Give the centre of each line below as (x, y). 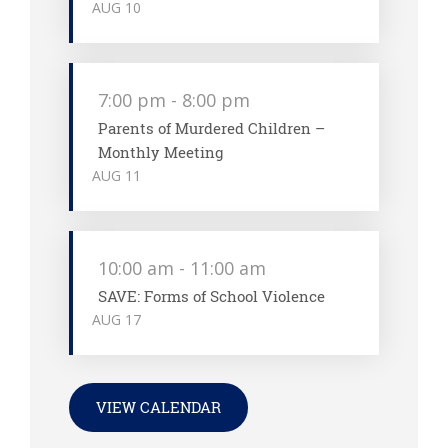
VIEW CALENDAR (158, 407)
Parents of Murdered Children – (211, 127)
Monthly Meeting (160, 151)
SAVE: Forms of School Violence (211, 295)
